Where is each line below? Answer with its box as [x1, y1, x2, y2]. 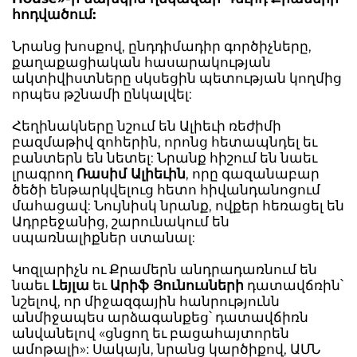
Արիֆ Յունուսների [110, 277, 244, 293]
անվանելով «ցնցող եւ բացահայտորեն [12, 325, 289, 341]
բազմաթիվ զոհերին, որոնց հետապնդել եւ [12, 134, 317, 150]
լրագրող [12, 166, 76, 182]
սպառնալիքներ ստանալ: [12, 229, 195, 245]
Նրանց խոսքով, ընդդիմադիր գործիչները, [12, 38, 312, 54]
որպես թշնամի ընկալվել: [12, 86, 192, 102]
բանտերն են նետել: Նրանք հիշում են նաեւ [12, 150, 317, 166]
